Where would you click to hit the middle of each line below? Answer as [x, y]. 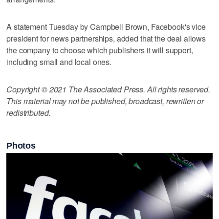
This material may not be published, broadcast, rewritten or [105, 101]
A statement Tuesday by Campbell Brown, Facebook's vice [106, 26]
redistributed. [29, 112]
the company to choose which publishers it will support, [100, 50]
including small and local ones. [59, 62]
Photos [21, 146]
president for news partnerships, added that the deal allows [106, 38]
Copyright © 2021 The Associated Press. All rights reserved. [109, 89]
